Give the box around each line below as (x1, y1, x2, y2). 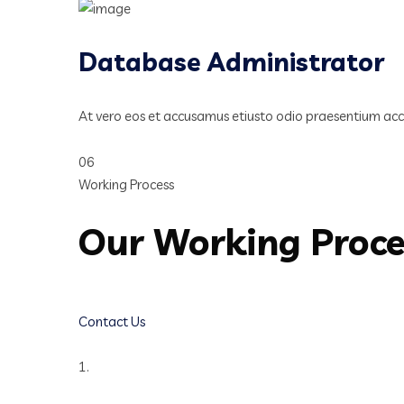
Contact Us (78, 313, 145, 331)
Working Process (78, 176, 174, 194)
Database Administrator (78, 46, 384, 78)
